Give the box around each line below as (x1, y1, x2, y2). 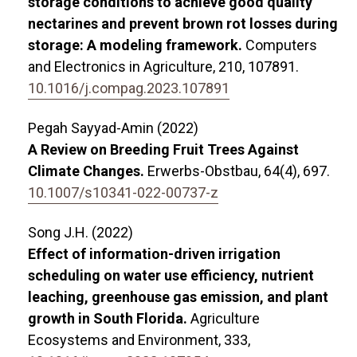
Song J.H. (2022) (28, 223, 133, 241)
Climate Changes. (28, 162, 147, 179)
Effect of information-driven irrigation (28, 245, 280, 262)
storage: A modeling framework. (28, 36, 245, 53)
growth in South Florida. (28, 309, 190, 327)
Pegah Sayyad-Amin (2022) (28, 119, 198, 136)
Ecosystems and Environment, (28, 331, 224, 348)
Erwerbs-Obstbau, (147, 162, 264, 179)
